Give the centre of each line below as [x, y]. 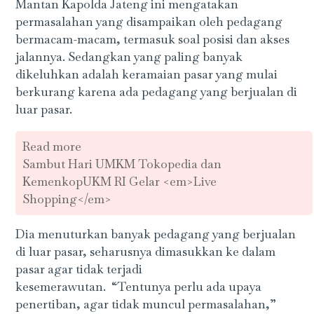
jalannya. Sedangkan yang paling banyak [129, 57]
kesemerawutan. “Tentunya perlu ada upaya [139, 286]
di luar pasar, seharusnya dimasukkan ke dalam [146, 251]
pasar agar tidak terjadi [79, 269]
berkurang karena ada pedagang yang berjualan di [157, 92]
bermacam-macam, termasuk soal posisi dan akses [153, 40]
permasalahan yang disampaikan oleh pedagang [149, 22]
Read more [52, 146]
